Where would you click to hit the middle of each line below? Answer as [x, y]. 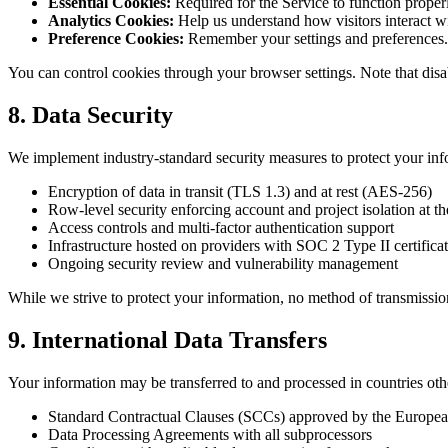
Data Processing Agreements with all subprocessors [210, 434]
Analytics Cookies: [111, 21]
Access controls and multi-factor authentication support [221, 227]
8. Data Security [90, 115]
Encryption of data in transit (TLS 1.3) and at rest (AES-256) [240, 191]
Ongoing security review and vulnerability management [223, 263]
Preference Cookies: [116, 39]
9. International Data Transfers [167, 339]
